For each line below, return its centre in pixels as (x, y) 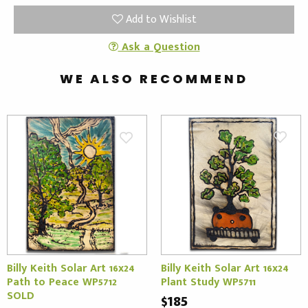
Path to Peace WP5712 (62, 282)
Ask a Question (159, 47)
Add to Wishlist (159, 19)
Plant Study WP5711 (208, 282)
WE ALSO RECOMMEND (154, 78)
